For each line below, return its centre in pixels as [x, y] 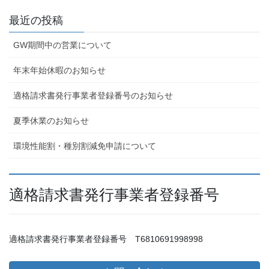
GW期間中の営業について [62, 45]
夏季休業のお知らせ [51, 120]
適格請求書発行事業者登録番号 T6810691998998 [106, 239]
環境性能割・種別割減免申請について [85, 146]
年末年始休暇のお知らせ [59, 70]
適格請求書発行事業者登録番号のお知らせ [93, 95]
